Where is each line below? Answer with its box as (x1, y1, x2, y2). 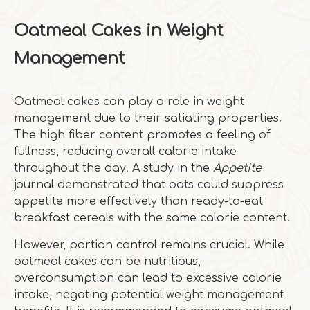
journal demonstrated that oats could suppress (14, 179, 284, 191)
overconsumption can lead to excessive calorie (14, 272, 282, 284)
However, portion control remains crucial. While (14, 239, 284, 251)
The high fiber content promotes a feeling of (14, 129, 271, 141)
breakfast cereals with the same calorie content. (14, 212, 290, 224)
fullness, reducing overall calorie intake (14, 145, 237, 158)
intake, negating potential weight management (14, 289, 284, 301)
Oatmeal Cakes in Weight (14, 21, 224, 40)
